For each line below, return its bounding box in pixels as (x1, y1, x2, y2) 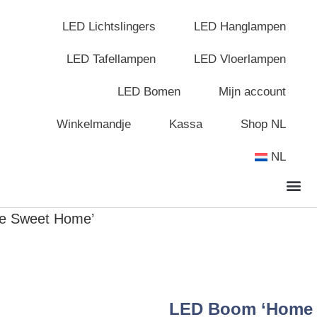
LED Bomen (117, 85, 181, 98)
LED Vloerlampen (194, 52, 287, 66)
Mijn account (219, 85, 287, 98)
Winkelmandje (57, 117, 132, 131)
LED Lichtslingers (62, 20, 156, 33)
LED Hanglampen (194, 20, 287, 33)
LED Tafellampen (67, 52, 156, 66)
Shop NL (241, 117, 287, 131)
